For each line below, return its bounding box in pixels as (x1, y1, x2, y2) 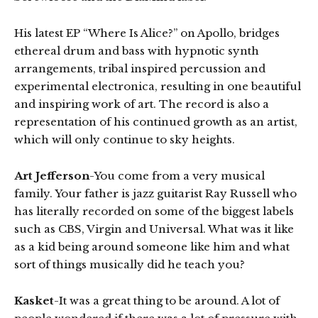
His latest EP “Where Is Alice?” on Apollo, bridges (14, 26, 280, 40)
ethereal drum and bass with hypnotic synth (14, 43, 259, 57)
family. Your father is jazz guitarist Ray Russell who (14, 186, 297, 200)
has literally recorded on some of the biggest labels (14, 204, 294, 218)
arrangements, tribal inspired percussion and (14, 61, 265, 75)
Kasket (14, 293, 54, 307)
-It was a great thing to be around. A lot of (54, 293, 280, 307)
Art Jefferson (14, 168, 89, 182)
